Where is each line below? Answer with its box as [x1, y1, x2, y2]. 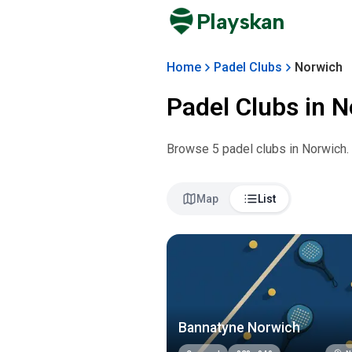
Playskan [196, 8, 284, 35]
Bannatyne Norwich [178, 319, 300, 335]
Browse [167, 141, 212, 156]
